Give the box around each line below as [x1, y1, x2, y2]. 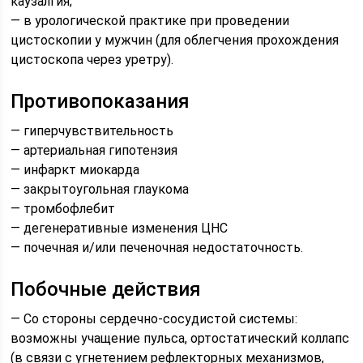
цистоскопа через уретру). [11, 52, 174, 67]
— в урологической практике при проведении [11, 13, 290, 28]
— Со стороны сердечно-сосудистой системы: [11, 311, 298, 327]
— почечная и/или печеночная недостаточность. [11, 240, 304, 255]
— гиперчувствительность [11, 123, 174, 139]
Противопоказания [11, 90, 190, 113]
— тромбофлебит [11, 201, 116, 216]
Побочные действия [11, 278, 202, 301]
